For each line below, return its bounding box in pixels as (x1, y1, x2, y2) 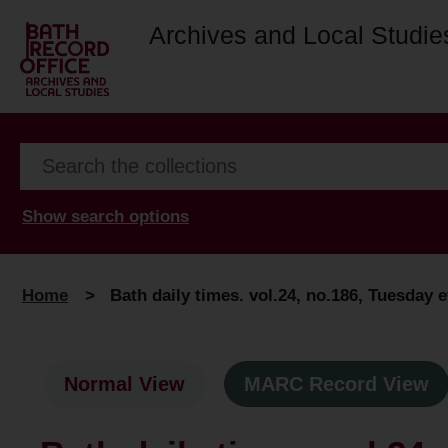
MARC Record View (244, 373, 429, 396)
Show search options (22, 206, 189, 226)
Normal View (64, 373, 185, 396)
